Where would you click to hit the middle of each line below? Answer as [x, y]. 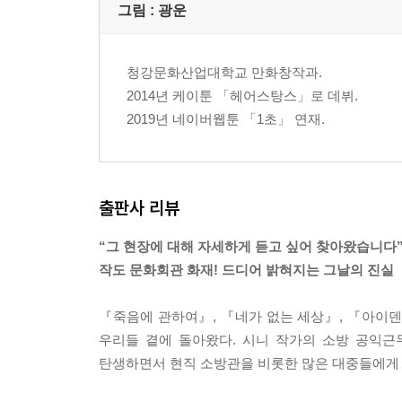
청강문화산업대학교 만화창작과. [224, 72]
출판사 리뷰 [139, 208]
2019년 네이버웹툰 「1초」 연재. [226, 119]
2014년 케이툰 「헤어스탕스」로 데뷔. [242, 96]
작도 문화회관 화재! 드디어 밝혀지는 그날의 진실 [246, 270]
